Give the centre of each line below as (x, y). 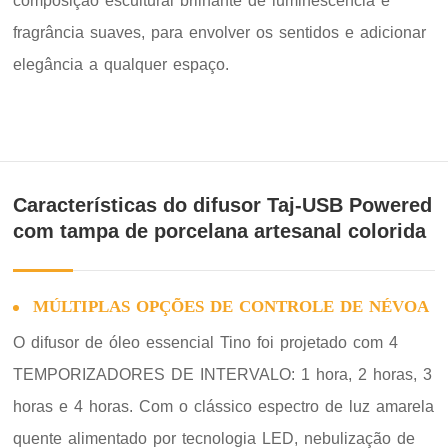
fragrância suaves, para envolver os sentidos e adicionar (220, 33)
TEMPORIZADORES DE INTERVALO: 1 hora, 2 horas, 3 (223, 375)
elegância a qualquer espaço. (121, 65)
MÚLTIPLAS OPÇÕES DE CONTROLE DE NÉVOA (231, 307)
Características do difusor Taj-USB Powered (223, 205)
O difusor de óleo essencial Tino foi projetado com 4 (206, 343)
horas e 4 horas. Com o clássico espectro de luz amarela (224, 407)
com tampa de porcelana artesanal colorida (220, 231)
